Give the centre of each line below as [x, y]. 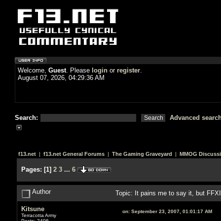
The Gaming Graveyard [142, 154]
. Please [79, 70]
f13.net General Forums [74, 154]
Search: [27, 118]
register [129, 70]
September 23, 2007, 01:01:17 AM [171, 211]
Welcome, [33, 70]
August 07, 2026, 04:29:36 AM [61, 78]
